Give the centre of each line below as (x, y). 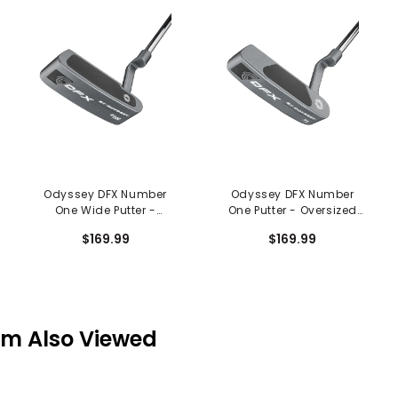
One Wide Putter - (105, 210)
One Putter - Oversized (292, 210)
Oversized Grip (105, 226)
